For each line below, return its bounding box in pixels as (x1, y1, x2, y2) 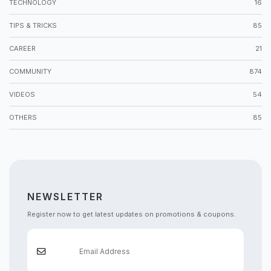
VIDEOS (9, 90, 35, 99)
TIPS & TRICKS (9, 21, 57, 30)
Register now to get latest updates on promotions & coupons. (27, 209, 236, 218)
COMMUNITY (9, 67, 51, 76)
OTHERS (9, 113, 37, 122)
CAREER (9, 44, 36, 53)
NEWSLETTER (27, 190, 103, 203)
